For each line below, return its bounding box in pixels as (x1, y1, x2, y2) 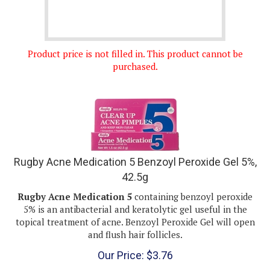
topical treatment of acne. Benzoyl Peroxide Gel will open (15, 204, 255, 216)
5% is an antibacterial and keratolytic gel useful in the (23, 192, 247, 204)
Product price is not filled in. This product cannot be (27, 36, 243, 48)
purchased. (112, 48, 158, 61)
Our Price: (97, 237, 144, 250)
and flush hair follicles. (87, 217, 183, 229)
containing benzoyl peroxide (134, 179, 253, 191)
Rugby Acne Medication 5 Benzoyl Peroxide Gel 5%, (13, 144, 257, 157)
